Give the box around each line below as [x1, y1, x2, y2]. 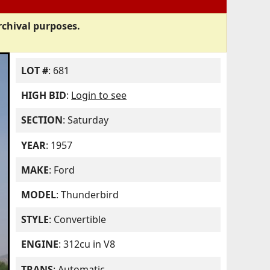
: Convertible [49, 213, 107, 227]
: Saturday [63, 113, 109, 127]
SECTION [21, 113, 63, 127]
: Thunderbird [56, 188, 119, 201]
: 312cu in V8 [58, 237, 116, 251]
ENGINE [21, 237, 59, 251]
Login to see [71, 89, 127, 102]
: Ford [49, 163, 75, 177]
